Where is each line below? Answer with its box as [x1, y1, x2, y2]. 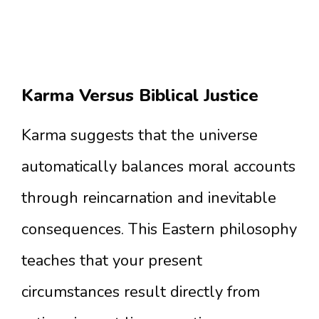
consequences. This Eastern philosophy [21, 219, 297, 240]
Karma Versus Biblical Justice [21, 84, 258, 107]
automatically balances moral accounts [21, 156, 296, 177]
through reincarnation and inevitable [21, 187, 276, 209]
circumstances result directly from [21, 281, 260, 303]
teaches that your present [21, 250, 202, 271]
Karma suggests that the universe [21, 125, 258, 146]
